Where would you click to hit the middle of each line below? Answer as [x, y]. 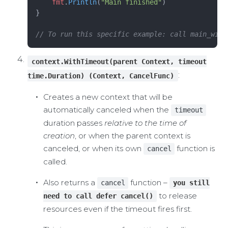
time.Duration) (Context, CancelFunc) [101, 76]
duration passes [74, 123]
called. [55, 162]
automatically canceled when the [107, 110]
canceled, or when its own [93, 149]
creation [59, 136]
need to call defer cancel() [98, 196]
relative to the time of [145, 123]
